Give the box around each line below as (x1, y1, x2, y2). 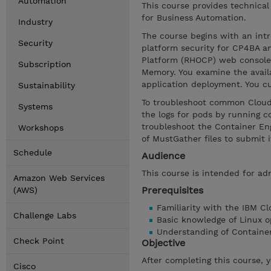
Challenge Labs (13, 211, 76, 220)
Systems (18, 102, 53, 111)
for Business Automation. (142, 13, 249, 22)
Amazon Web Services (13, 173, 105, 183)
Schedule (13, 148, 52, 157)
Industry (18, 17, 53, 27)
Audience (142, 150, 185, 162)
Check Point (13, 236, 64, 246)
